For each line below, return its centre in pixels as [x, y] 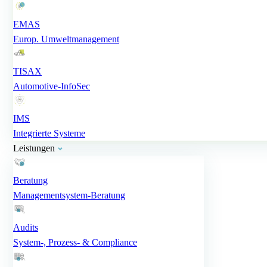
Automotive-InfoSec [52, 86]
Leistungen [35, 148]
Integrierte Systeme [49, 133]
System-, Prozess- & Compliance [75, 242]
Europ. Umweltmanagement [66, 39]
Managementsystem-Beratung [69, 195]
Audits [26, 227]
